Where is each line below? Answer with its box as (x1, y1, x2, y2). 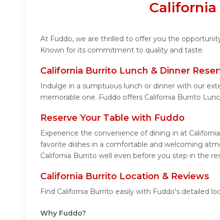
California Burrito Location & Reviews (40, 170, 209, 182)
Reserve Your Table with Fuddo (40, 112, 185, 123)
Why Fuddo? (40, 208, 86, 218)
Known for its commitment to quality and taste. (40, 45, 204, 55)
